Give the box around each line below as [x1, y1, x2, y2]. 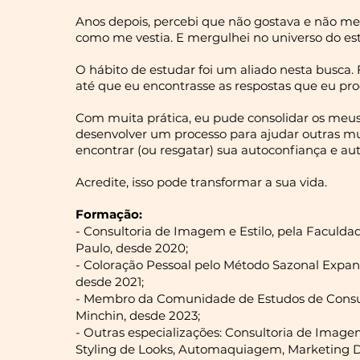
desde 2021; [76, 274, 144, 289]
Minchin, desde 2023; [76, 308, 200, 323]
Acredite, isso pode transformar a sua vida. [76, 174, 327, 190]
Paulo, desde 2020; [76, 240, 188, 256]
